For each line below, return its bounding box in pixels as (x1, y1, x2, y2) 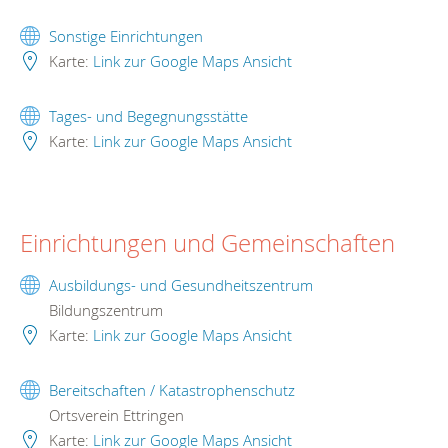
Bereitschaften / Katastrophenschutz (49, 380, 295, 401)
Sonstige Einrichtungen (49, 26, 203, 47)
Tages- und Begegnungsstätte (49, 106, 248, 127)
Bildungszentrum (45, 300, 163, 321)
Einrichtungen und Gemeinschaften (20, 227, 395, 260)
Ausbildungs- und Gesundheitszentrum (49, 275, 313, 296)
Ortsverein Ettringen (45, 405, 184, 426)
